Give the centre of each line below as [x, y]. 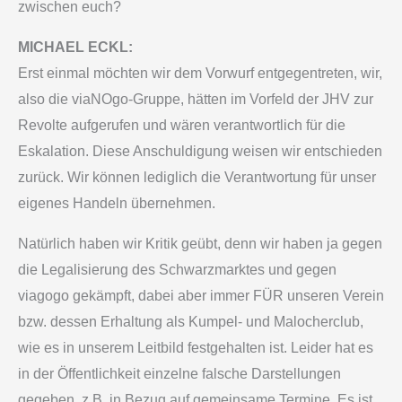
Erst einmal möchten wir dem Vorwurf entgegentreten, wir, [200, 74]
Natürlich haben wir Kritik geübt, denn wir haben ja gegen [200, 244]
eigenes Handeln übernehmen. [117, 204]
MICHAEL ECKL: [75, 48]
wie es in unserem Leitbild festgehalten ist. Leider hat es [196, 348]
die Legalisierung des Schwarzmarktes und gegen [177, 270]
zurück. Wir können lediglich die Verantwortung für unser [197, 178]
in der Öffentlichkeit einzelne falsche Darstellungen [179, 374]
